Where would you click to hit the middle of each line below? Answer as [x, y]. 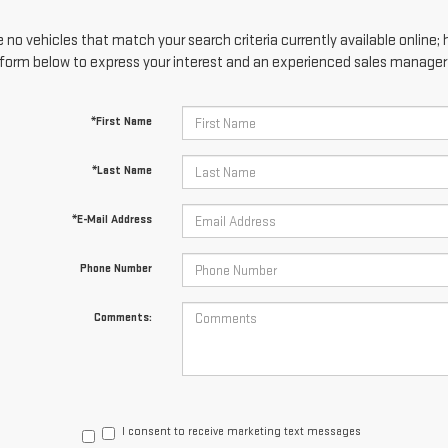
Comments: [122, 317]
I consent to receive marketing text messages [241, 431]
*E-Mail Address [111, 219]
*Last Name [121, 170]
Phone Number [115, 268]
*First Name [121, 121]
